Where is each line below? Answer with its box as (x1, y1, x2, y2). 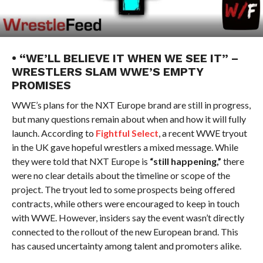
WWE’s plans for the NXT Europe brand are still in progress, (11, 99, 251, 110)
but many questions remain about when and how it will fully (11, 113, 246, 124)
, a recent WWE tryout (158, 127, 247, 139)
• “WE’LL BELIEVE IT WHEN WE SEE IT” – (11, 52, 239, 65)
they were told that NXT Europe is (11, 156, 150, 167)
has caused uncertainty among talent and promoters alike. (11, 240, 241, 251)
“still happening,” (149, 156, 221, 167)
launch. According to (11, 127, 96, 139)
